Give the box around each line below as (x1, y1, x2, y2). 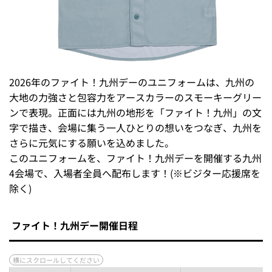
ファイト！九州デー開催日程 (12, 217, 138, 233)
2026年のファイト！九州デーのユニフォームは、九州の (9, 74, 254, 89)
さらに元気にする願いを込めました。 (9, 135, 174, 150)
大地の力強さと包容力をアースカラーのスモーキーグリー (9, 89, 262, 104)
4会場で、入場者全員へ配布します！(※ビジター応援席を (9, 165, 260, 180)
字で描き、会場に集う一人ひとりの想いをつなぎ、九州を (9, 120, 262, 135)
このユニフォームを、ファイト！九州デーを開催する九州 (9, 150, 262, 165)
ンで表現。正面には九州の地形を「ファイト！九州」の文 (9, 104, 262, 120)
